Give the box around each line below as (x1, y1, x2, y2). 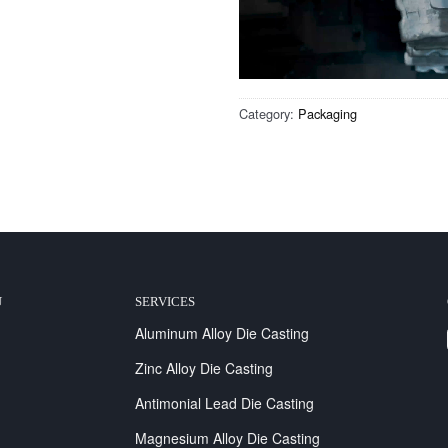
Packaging (298, 104, 357, 124)
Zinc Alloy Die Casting (134, 357, 273, 378)
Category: (239, 104, 298, 124)
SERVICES (134, 294, 195, 309)
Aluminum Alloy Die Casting (134, 322, 309, 343)
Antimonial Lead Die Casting (134, 392, 314, 413)
